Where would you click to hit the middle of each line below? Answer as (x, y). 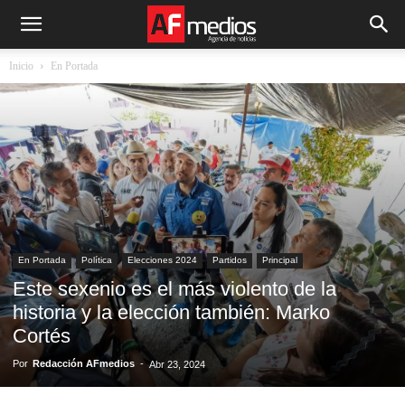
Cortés (42, 336)
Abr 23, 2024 (177, 364)
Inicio (21, 66)
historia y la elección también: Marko (171, 312)
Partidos (230, 260)
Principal (280, 260)
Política (97, 260)
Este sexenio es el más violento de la (174, 289)
